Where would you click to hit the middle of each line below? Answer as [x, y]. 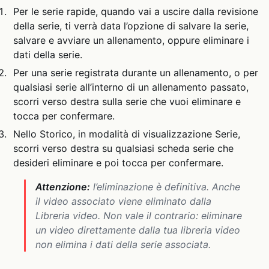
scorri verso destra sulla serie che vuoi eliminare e [127, 101]
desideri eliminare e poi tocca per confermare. [119, 163]
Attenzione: [63, 187]
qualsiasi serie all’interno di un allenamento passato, [131, 87]
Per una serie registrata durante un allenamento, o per [136, 72]
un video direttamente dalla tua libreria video [138, 230]
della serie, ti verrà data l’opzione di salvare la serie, [131, 26]
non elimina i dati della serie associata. [123, 245]
